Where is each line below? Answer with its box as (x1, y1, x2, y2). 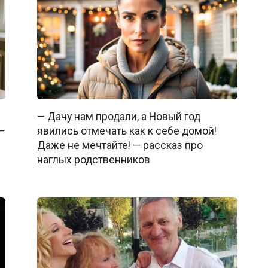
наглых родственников (36, 153, 150, 166)
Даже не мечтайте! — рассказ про (36, 139, 203, 151)
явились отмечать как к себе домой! (36, 124, 217, 137)
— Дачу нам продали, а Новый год (36, 110, 200, 123)
